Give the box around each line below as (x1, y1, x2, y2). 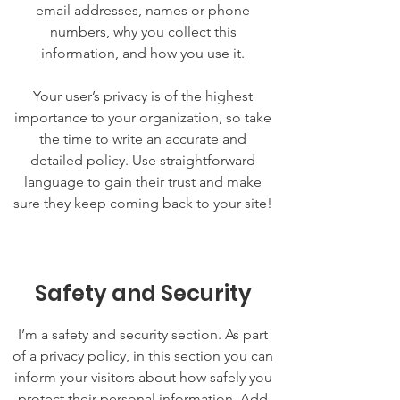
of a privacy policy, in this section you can (12, 347, 273, 364)
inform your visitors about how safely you (13, 369, 272, 386)
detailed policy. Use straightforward (30, 152, 255, 169)
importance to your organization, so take (14, 109, 271, 126)
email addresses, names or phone (36, 2, 250, 19)
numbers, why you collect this (49, 23, 237, 40)
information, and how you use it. (41, 45, 245, 62)
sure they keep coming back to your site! (13, 195, 272, 212)
